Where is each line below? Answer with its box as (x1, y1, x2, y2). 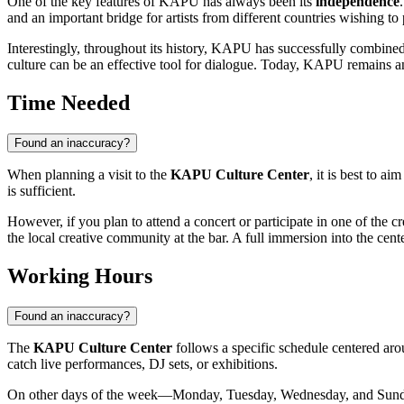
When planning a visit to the (7, 167, 170, 183)
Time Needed (7, 91, 130, 115)
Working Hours (7, 264, 152, 289)
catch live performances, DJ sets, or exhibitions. (7, 356, 278, 372)
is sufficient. (7, 183, 76, 199)
